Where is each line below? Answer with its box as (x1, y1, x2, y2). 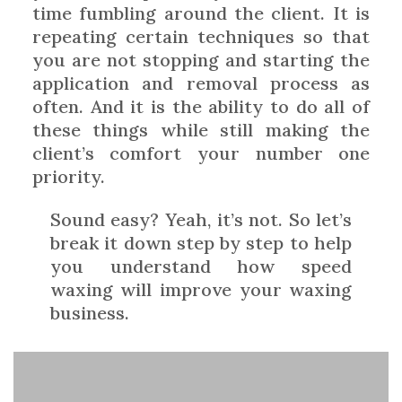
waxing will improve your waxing (49, 277, 353, 301)
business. (49, 301, 129, 324)
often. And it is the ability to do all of (31, 94, 371, 118)
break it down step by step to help (49, 231, 353, 254)
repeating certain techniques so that (31, 24, 371, 48)
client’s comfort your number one (31, 141, 371, 164)
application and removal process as (31, 71, 371, 94)
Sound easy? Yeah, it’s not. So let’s (49, 207, 353, 231)
